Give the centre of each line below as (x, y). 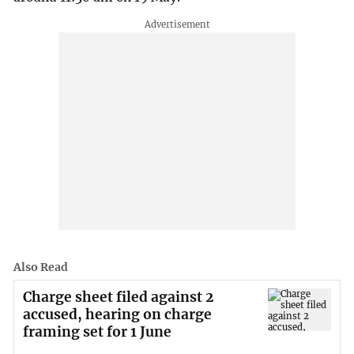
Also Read (41, 267)
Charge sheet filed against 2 (118, 298)
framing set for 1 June (97, 332)
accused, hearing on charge (117, 315)
